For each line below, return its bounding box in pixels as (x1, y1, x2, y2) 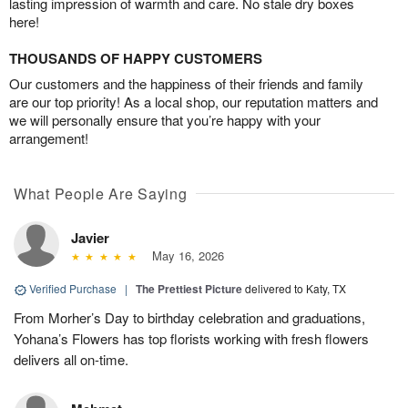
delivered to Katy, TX (245, 280, 346, 297)
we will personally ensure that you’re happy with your (9, 110, 321, 130)
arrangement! (9, 128, 88, 148)
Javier (71, 228, 109, 249)
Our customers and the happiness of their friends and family (9, 74, 363, 94)
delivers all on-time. (14, 350, 128, 370)
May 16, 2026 (144, 247, 224, 265)
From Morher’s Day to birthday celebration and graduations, (14, 308, 365, 328)
